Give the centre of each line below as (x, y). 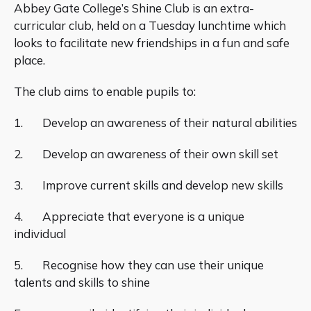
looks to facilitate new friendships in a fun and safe (152, 43)
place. (30, 60)
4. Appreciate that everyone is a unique (129, 217)
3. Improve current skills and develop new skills (149, 185)
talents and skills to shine (82, 283)
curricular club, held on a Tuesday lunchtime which (150, 26)
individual (40, 234)
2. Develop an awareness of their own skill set (146, 154)
